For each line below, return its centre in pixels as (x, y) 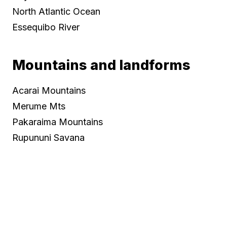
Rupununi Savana (48, 137)
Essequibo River (46, 27)
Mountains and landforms (101, 65)
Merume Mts (39, 106)
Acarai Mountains (49, 90)
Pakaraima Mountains (58, 122)
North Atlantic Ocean (56, 11)
